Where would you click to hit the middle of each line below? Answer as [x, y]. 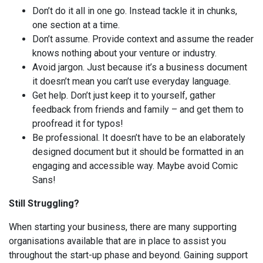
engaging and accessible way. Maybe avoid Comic [135, 166]
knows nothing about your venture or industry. [127, 53]
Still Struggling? [44, 203]
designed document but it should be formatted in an [138, 152]
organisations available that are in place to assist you [117, 241]
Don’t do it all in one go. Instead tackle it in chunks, [135, 11]
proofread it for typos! [79, 124]
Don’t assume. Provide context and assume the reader [143, 39]
